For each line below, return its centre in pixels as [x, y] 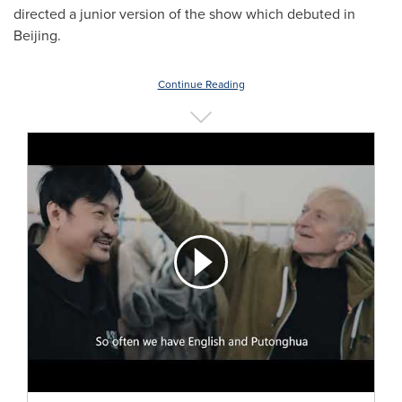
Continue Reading [201, 84]
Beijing [35, 35]
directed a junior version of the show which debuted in [184, 14]
